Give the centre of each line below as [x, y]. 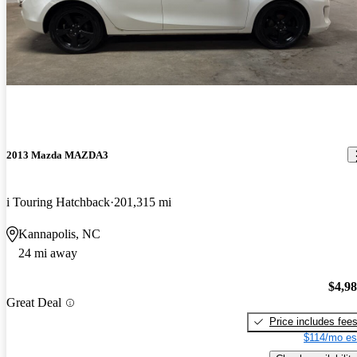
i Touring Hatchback [58, 202]
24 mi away [48, 253]
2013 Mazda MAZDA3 [57, 155]
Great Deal [34, 303]
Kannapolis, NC [59, 234]
